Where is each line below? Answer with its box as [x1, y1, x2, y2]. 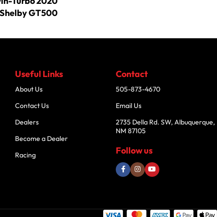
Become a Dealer [15, 134, 68, 143]
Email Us [116, 101, 142, 110]
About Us [15, 84, 43, 93]
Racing [15, 150, 36, 159]
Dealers [15, 117, 39, 126]
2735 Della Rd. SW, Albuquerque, [116, 117, 216, 126]
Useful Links [15, 68, 63, 79]
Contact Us [15, 101, 49, 110]
